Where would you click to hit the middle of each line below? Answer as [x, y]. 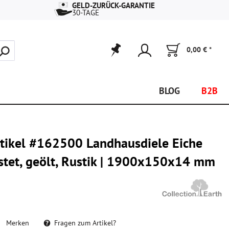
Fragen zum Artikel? [84, 223]
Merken [18, 223]
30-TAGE [86, 13]
